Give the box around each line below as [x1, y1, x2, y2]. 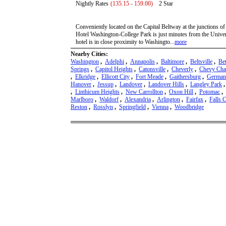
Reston [71, 103, 87, 111]
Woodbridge [175, 103, 204, 111]
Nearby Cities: [71, 50, 108, 58]
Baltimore [161, 58, 184, 66]
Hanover [71, 81, 91, 88]
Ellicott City [101, 73, 130, 81]
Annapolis [130, 58, 155, 66]
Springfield [119, 103, 146, 111]
